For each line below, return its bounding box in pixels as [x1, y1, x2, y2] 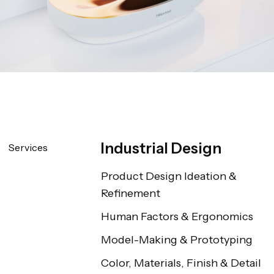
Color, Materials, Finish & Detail [100, 256, 261, 270]
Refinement [100, 187, 160, 201]
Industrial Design [100, 139, 221, 158]
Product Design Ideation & [100, 169, 237, 183]
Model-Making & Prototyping [100, 233, 253, 247]
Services [9, 141, 48, 154]
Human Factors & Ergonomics [100, 210, 253, 224]
